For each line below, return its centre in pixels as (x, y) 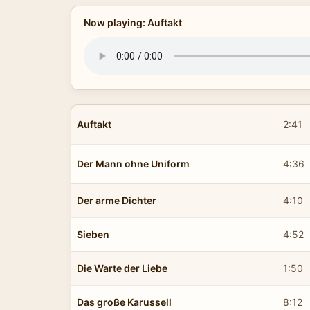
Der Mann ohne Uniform (133, 163)
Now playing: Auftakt (133, 22)
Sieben (93, 234)
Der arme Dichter (117, 200)
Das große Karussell (124, 302)
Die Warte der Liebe (122, 268)
